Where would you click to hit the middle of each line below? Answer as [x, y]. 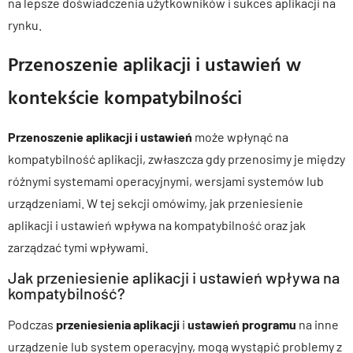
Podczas [32, 325]
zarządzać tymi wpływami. [78, 247]
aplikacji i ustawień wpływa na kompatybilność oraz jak [157, 225]
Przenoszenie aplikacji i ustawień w [154, 63]
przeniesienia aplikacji [118, 325]
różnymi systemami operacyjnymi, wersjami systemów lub [166, 180]
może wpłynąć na [240, 136]
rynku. [25, 24]
